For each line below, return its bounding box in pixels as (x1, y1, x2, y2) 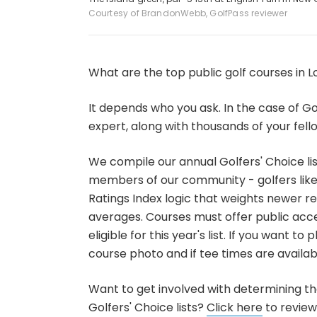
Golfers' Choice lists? (88, 299, 207, 316)
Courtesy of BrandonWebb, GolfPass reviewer (88, 6, 287, 19)
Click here (206, 299, 263, 316)
